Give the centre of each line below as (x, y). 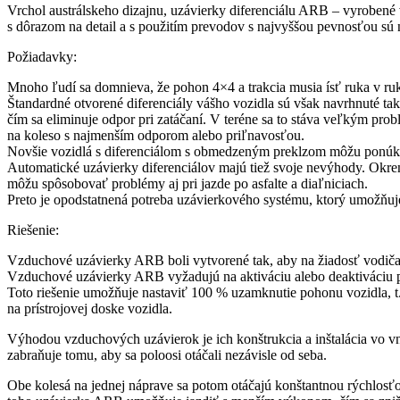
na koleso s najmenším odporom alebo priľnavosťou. (156, 135)
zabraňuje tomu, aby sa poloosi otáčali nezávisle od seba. (167, 354)
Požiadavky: (42, 56)
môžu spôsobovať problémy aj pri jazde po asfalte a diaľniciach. (187, 183)
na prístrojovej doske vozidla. (90, 308)
